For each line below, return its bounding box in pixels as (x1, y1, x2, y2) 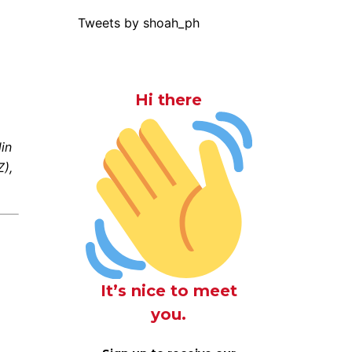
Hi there (135, 90, 203, 109)
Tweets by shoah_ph (77, 15, 200, 31)
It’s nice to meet (100, 280, 237, 300)
